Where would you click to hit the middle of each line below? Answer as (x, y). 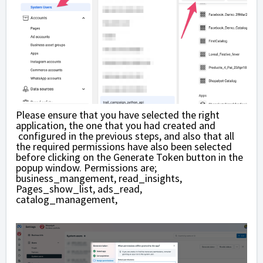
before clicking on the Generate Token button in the (129, 157)
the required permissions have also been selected (124, 146)
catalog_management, (68, 199)
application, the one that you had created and (116, 125)
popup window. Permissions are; (86, 167)
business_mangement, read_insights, (99, 178)
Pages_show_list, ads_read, (79, 188)
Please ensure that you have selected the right (118, 114)
